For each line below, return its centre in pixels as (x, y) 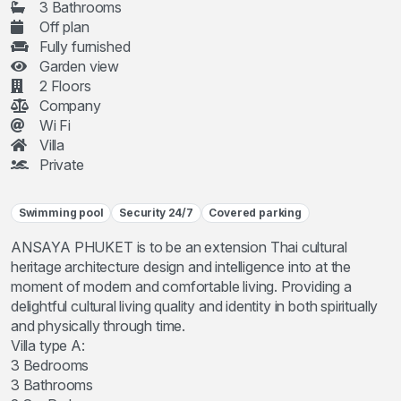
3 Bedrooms (50, 366)
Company (70, 106)
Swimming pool (61, 213)
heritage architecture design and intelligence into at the (181, 267)
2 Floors (65, 86)
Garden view (80, 66)
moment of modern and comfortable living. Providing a (181, 287)
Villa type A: (48, 346)
